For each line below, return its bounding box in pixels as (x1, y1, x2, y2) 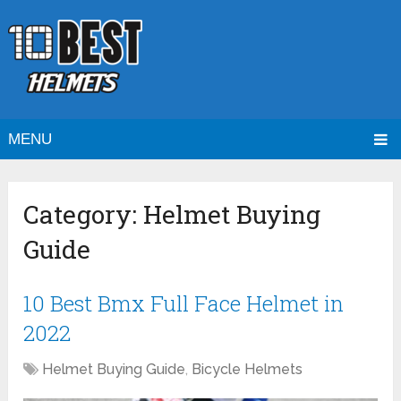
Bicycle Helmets (192, 361, 303, 379)
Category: (23, 198, 144, 232)
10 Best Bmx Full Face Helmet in (23, 289, 345, 319)
